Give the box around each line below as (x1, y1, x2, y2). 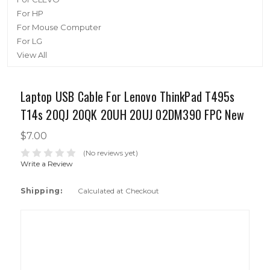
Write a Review (20, 159, 73, 168)
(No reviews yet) (83, 148, 138, 157)
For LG (17, 36, 42, 46)
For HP (17, 8, 43, 18)
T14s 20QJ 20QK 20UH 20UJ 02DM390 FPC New (20, 105, 244, 124)
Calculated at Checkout (78, 186, 159, 195)
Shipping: (20, 186, 63, 195)
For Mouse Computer (17, 22, 101, 32)
